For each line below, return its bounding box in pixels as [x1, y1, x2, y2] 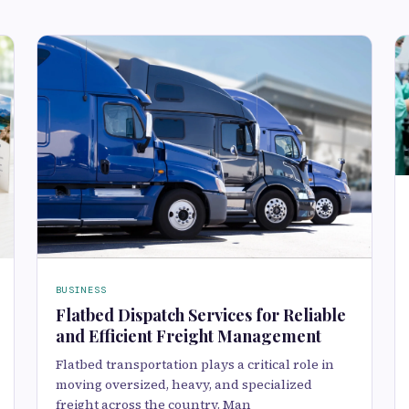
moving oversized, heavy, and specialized [56, 375, 312, 394]
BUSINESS [56, 284, 107, 297]
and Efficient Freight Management [56, 325, 321, 348]
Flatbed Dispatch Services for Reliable [56, 304, 346, 327]
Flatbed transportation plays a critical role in [56, 355, 334, 374]
